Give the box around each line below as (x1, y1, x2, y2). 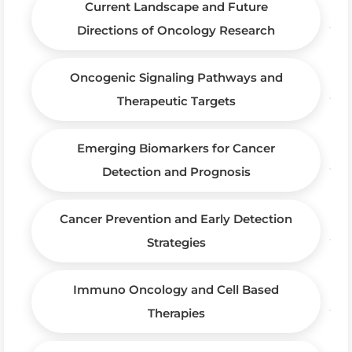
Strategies (146, 234, 206, 250)
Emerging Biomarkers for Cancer (77, 140, 275, 156)
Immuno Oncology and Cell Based (73, 281, 279, 297)
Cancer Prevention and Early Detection (60, 211, 292, 226)
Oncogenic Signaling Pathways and (69, 69, 283, 85)
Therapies (147, 305, 205, 321)
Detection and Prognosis (101, 163, 251, 179)
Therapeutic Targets (116, 93, 236, 108)
